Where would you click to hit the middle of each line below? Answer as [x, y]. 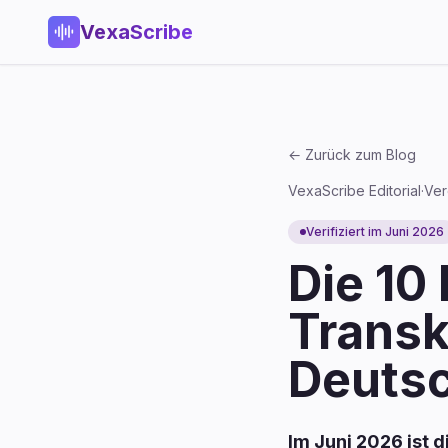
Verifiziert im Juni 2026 [375, 231]
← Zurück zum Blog [352, 154]
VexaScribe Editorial [354, 190]
